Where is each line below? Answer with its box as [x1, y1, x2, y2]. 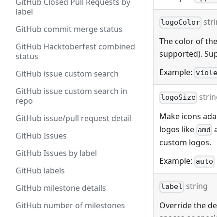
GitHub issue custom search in [15, 86, 127, 96]
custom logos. [159, 137, 211, 148]
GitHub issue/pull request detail [15, 113, 132, 124]
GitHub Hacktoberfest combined [15, 41, 135, 52]
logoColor [161, 18, 201, 27]
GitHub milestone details [15, 183, 106, 193]
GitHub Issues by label [15, 148, 97, 158]
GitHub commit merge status [15, 24, 123, 34]
